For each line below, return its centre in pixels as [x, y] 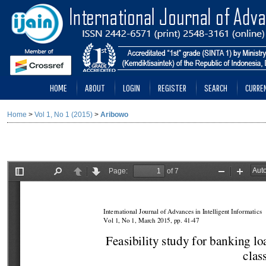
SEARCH [216, 88]
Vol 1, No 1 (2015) [64, 115]
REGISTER [172, 88]
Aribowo [114, 115]
